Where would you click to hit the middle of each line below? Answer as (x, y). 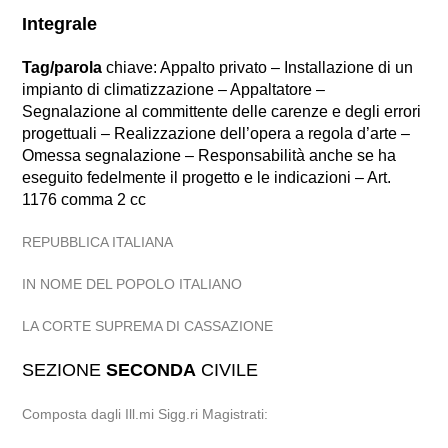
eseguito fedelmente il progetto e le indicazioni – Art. (207, 177)
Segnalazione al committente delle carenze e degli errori (222, 111)
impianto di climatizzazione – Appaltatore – (174, 89)
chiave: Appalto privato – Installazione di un (258, 67)
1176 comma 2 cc (84, 199)
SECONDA (151, 370)
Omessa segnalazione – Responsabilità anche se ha (209, 155)
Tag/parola (62, 67)
